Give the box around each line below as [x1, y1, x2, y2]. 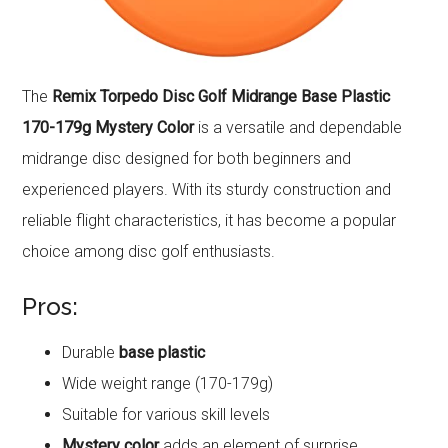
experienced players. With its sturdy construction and [22, 180, 392, 200]
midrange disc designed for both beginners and [22, 149, 352, 169]
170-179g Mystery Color [22, 118, 195, 138]
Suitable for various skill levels [62, 405, 271, 425]
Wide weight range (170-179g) [62, 374, 274, 394]
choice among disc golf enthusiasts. [22, 242, 276, 262]
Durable [62, 343, 120, 363]
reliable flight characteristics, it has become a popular [22, 211, 397, 231]
